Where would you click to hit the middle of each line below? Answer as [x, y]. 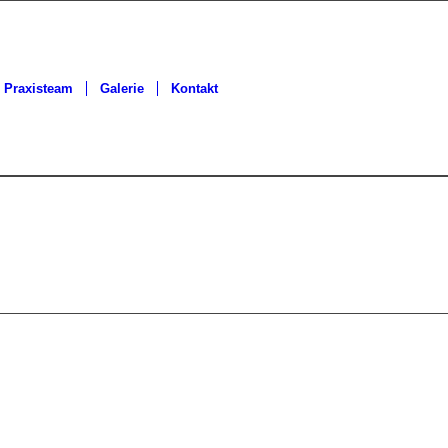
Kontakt [194, 88]
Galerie [122, 88]
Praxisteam [38, 88]
